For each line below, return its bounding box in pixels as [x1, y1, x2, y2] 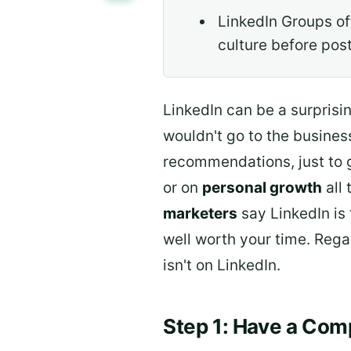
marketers [163, 204, 237, 223]
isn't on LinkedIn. [163, 256, 280, 275]
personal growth [202, 179, 322, 197]
